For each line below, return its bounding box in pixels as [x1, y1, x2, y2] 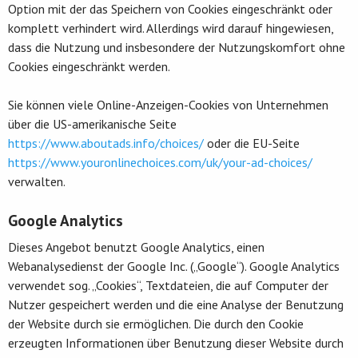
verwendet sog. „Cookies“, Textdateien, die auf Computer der [8, 276, 328, 293]
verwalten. [8, 173, 66, 189]
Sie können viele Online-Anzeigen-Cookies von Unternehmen [8, 96, 328, 113]
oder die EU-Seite [204, 134, 300, 151]
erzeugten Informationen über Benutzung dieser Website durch [8, 334, 344, 351]
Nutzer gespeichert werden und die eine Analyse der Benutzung [8, 296, 344, 312]
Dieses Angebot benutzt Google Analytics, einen [8, 238, 265, 255]
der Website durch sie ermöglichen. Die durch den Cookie [8, 315, 304, 332]
